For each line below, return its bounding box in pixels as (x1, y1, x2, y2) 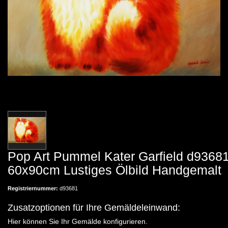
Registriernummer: (8, 185, 60, 191)
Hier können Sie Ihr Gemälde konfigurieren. (8, 217, 148, 225)
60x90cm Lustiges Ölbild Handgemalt (8, 162, 221, 177)
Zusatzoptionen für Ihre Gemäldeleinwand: (8, 202, 180, 213)
